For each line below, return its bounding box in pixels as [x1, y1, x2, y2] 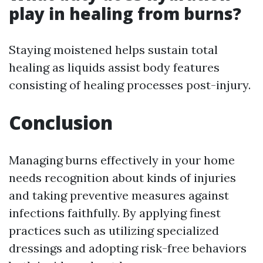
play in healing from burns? [9, 2, 241, 25]
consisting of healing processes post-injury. [9, 77, 251, 93]
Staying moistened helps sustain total [9, 42, 218, 58]
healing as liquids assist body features [9, 60, 220, 75]
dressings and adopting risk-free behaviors [9, 241, 247, 256]
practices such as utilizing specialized [9, 223, 219, 238]
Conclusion [9, 110, 113, 136]
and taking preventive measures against [9, 188, 229, 203]
